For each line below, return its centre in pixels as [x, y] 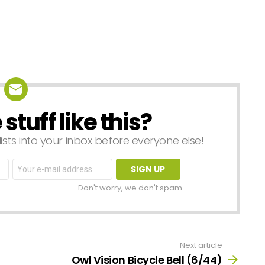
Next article [201, 245]
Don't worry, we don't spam [130, 188]
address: [32, 172]
